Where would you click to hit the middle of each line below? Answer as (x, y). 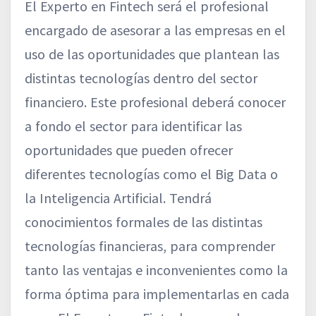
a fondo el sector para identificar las (133, 126)
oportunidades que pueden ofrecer (129, 150)
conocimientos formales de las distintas (144, 222)
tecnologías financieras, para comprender (150, 246)
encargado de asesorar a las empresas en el (155, 30)
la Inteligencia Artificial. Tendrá (118, 198)
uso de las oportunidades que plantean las (152, 54)
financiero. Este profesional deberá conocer (155, 102)
